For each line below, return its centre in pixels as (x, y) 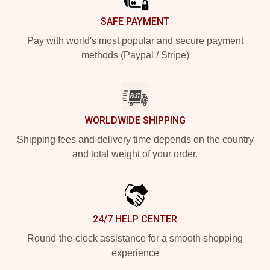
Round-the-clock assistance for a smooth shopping (135, 238)
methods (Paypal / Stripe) (135, 55)
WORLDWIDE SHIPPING (135, 120)
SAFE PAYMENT (135, 21)
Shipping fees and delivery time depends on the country (135, 139)
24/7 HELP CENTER (135, 219)
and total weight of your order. (135, 154)
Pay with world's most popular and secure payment (135, 40)
